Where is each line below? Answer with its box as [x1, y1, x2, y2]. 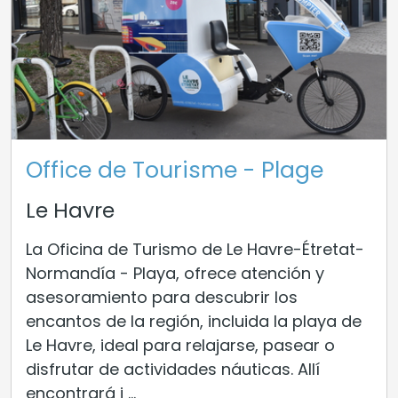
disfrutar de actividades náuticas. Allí [26, 358, 320, 380]
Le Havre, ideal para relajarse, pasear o [26, 334, 335, 356]
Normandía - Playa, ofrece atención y [26, 262, 324, 284]
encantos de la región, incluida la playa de [26, 310, 362, 332]
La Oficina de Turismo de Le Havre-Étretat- [26, 238, 364, 260]
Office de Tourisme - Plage [26, 155, 323, 186]
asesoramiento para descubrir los [26, 286, 298, 308]
